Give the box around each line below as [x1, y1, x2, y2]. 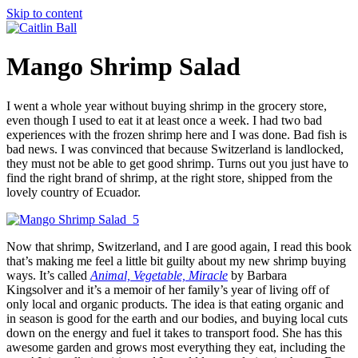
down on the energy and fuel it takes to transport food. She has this [6, 325, 342, 340]
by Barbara [228, 268, 287, 282]
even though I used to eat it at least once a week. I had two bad [6, 113, 322, 127]
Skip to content [6, 6, 82, 20]
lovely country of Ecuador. [6, 185, 141, 199]
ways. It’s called [6, 268, 90, 282]
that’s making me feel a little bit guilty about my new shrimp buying [6, 253, 346, 268]
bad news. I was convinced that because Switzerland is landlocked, [6, 141, 344, 156]
